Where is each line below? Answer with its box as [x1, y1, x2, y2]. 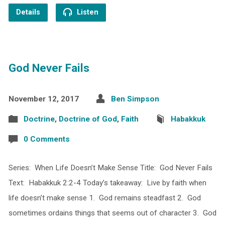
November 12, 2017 [8, 94, 79, 103]
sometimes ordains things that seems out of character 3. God [8, 208, 216, 217]
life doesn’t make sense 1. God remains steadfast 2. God [8, 193, 201, 202]
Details [16, 8, 40, 17]
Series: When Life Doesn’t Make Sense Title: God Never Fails [8, 163, 212, 172]
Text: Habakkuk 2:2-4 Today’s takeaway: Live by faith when [8, 178, 206, 187]
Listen [74, 8, 98, 17]
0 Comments [23, 134, 70, 144]
